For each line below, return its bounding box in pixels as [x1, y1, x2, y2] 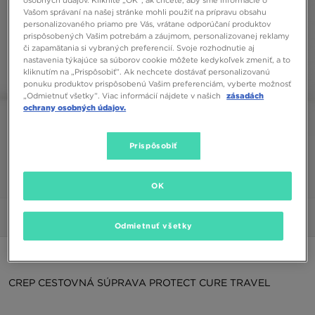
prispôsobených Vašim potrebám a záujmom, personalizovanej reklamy [23, 30, 290, 41]
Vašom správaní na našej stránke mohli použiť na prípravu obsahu [23, 6, 267, 17]
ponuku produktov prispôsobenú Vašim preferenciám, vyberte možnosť [23, 78, 292, 89]
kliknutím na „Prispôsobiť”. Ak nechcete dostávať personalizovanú [23, 66, 271, 77]
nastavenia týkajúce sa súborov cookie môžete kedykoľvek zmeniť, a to [23, 54, 291, 65]
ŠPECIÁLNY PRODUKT [8, 250, 120, 262]
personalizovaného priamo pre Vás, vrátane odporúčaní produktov [23, 18, 271, 29]
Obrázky [111, 212, 148, 224]
